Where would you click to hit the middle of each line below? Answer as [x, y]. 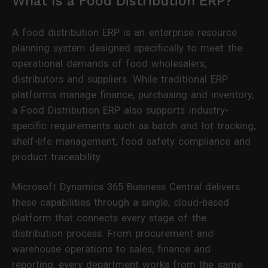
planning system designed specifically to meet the [127, 48]
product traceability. [57, 156]
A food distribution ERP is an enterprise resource [124, 32]
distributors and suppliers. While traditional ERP [120, 79]
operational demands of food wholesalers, [109, 63]
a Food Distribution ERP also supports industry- [120, 110]
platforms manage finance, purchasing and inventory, [133, 94]
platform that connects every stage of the [109, 217]
